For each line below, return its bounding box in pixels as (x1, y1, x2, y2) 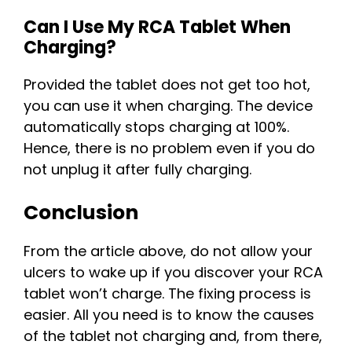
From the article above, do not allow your (24, 241, 313, 262)
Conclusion (24, 199, 138, 227)
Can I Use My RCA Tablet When (24, 15, 291, 40)
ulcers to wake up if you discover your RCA (24, 262, 323, 283)
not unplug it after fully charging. (24, 159, 251, 180)
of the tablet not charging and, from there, (24, 326, 322, 346)
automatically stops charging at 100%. (24, 117, 289, 137)
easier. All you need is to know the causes (24, 305, 314, 325)
